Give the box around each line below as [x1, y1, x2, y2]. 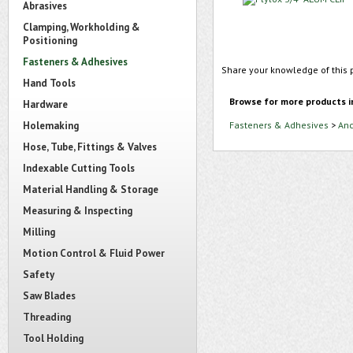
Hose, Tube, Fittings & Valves [23, 140, 157, 154]
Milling [23, 225, 55, 239]
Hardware [23, 98, 68, 111]
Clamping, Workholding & [23, 20, 140, 34]
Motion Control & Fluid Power [23, 247, 165, 260]
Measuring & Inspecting [23, 204, 132, 217]
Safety [23, 268, 54, 281]
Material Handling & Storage [23, 183, 158, 196]
